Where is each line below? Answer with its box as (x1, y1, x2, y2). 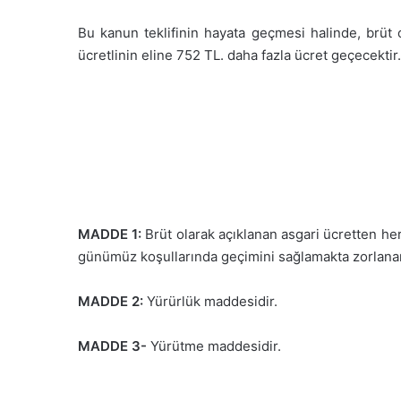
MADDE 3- (78, 337, 147, 354)
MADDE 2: (78, 292, 143, 310)
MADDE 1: (78, 225, 142, 243)
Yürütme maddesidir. (147, 337, 281, 354)
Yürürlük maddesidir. (143, 292, 277, 310)
